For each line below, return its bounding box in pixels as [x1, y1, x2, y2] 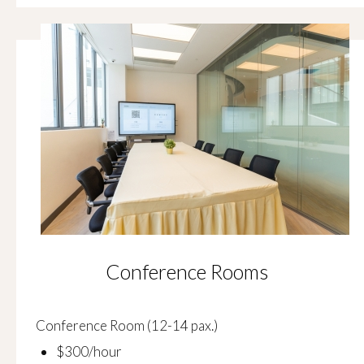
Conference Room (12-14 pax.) [36, 317, 218, 334]
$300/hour [56, 343, 122, 360]
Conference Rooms [106, 259, 268, 284]
